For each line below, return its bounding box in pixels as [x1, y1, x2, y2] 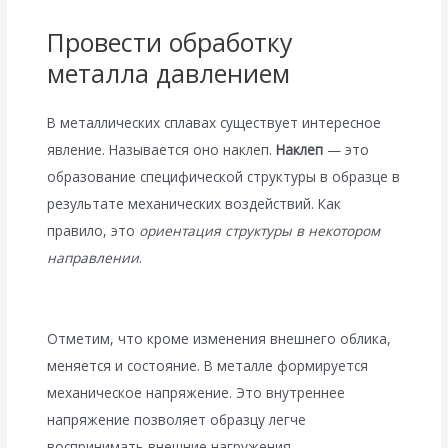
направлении [47, 247, 140, 267]
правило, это [47, 220, 140, 240]
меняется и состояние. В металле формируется [47, 355, 369, 375]
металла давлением [47, 55, 291, 90]
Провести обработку [47, 24, 294, 59]
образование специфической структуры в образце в [47, 166, 401, 186]
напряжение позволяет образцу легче [47, 409, 307, 429]
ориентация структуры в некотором [139, 220, 381, 240]
